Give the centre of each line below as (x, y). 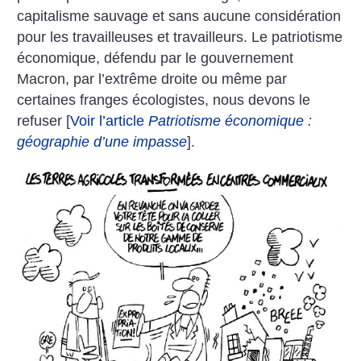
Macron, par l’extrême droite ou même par (152, 79)
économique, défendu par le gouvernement (156, 58)
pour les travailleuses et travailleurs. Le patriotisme (180, 37)
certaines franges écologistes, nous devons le (164, 100)
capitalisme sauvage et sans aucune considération (179, 16)
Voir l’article (110, 120)
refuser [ (44, 120)
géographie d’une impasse (102, 141)
